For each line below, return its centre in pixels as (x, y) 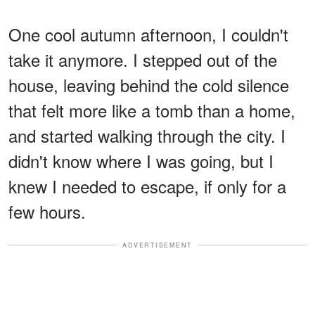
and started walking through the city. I (147, 135)
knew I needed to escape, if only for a (147, 186)
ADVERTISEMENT (157, 245)
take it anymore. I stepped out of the (143, 59)
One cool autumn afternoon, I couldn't (148, 34)
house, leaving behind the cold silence (149, 84)
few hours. (47, 211)
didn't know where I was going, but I (141, 160)
